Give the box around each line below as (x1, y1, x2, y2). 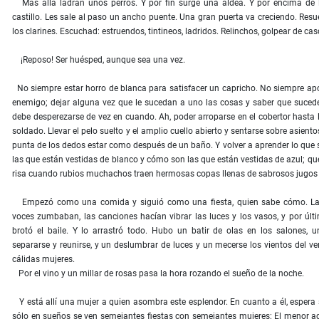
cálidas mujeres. (12, 254, 75, 265)
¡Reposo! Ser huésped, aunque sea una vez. (12, 55, 185, 66)
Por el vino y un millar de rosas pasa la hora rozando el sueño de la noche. (12, 268, 304, 279)
